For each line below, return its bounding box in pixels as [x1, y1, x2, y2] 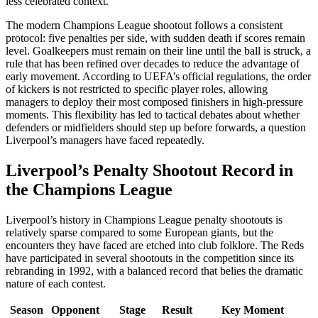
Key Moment [221, 304, 284, 317]
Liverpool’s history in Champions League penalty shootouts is [6, 214, 283, 226]
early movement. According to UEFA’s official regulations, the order [6, 70, 311, 83]
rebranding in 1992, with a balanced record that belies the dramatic [6, 265, 303, 278]
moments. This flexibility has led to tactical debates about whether [6, 109, 300, 121]
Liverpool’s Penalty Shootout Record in [6, 161, 293, 180]
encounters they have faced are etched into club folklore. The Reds [6, 239, 304, 252]
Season [10, 304, 43, 317]
